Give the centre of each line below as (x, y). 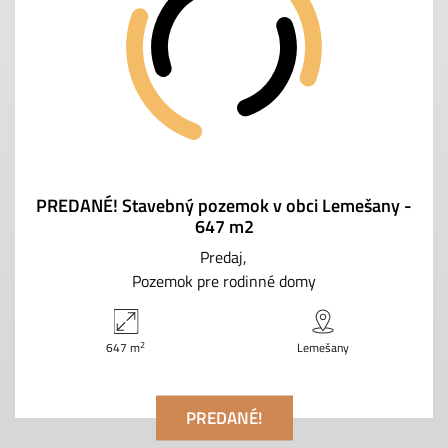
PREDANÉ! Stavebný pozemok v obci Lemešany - (224, 206)
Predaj (221, 257)
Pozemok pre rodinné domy (224, 281)
